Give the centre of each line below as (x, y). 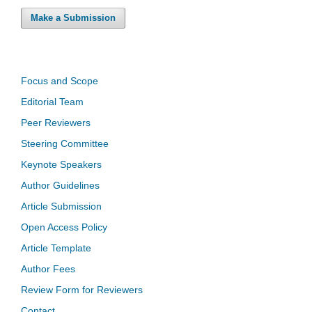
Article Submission (61, 206)
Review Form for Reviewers (82, 290)
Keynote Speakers (61, 165)
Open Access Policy (64, 227)
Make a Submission (73, 18)
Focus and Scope (60, 81)
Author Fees (48, 269)
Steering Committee (65, 144)
